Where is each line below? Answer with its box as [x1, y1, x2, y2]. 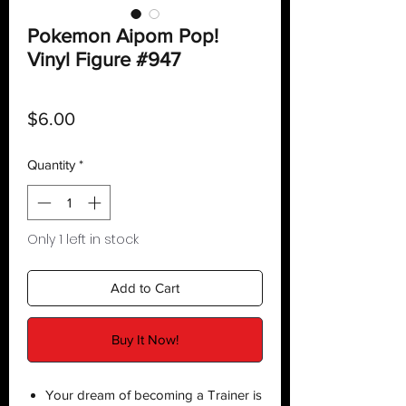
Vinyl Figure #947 [27, 49, 180, 71]
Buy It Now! [111, 331, 179, 347]
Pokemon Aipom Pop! [27, 25, 218, 47]
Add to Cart [111, 279, 179, 295]
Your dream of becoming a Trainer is [45, 386, 262, 402]
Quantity [27, 157, 75, 173]
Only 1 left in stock [27, 229, 139, 248]
